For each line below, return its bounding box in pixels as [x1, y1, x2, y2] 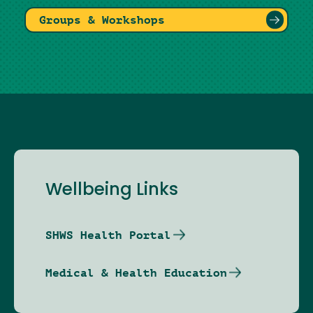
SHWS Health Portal [45, 228, 171, 242]
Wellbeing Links [45, 182, 178, 199]
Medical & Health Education [45, 265, 227, 279]
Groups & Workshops [39, 13, 166, 27]
